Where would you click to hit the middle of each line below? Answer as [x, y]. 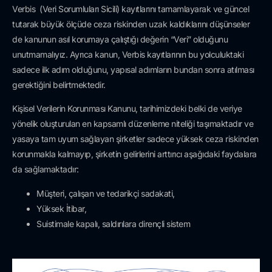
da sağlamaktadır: [46, 169]
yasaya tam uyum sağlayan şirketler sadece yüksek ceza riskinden [135, 139]
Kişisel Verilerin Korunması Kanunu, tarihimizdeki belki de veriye [127, 109]
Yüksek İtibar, [61, 208]
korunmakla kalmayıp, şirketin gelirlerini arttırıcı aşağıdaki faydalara [134, 154]
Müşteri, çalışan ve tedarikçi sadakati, [106, 193]
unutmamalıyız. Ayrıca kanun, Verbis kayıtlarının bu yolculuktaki [128, 54]
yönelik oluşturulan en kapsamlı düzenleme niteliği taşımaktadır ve [133, 124]
